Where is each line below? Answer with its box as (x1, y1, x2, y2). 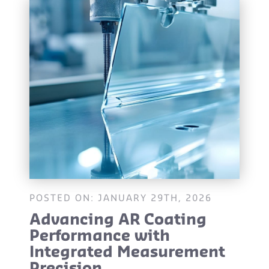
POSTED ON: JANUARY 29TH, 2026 (29, 195, 212, 204)
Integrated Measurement (29, 246, 225, 261)
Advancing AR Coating (29, 213, 207, 228)
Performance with (29, 229, 170, 244)
